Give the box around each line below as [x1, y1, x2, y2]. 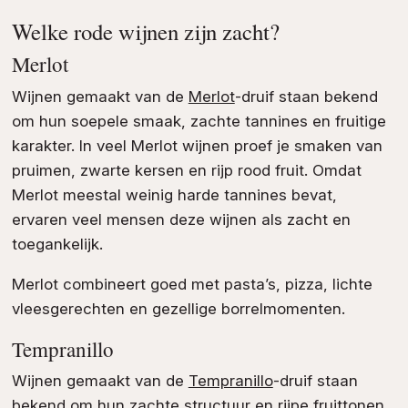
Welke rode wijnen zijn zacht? [11, 15, 280, 46]
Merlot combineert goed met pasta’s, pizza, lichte [11, 274, 372, 293]
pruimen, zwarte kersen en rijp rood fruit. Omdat [11, 160, 362, 179]
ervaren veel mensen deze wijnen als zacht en [11, 209, 351, 229]
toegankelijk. [11, 234, 103, 253]
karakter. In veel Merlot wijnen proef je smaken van [11, 136, 382, 155]
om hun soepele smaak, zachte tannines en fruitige [11, 111, 386, 130]
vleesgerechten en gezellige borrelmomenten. [11, 299, 345, 318]
